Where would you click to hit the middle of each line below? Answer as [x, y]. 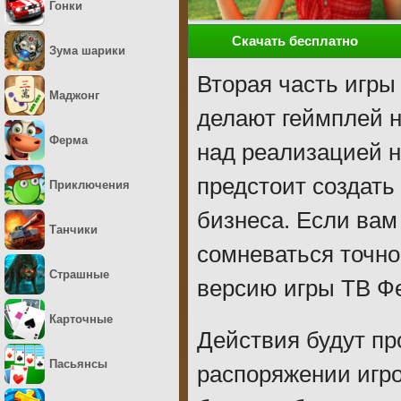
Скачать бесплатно [295, 41]
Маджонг [74, 95]
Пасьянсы [78, 364]
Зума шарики [87, 51]
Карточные [81, 319]
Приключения [90, 185]
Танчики [73, 230]
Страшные [79, 274]
